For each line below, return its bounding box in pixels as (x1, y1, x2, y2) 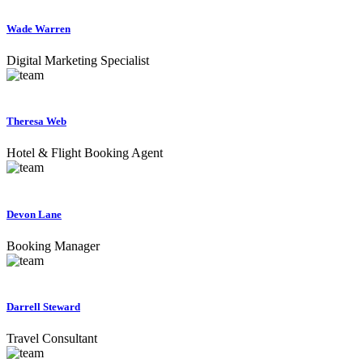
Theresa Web (6, 115, 66, 128)
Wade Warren (6, 22, 70, 35)
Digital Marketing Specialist (6, 53, 149, 68)
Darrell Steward (6, 300, 80, 313)
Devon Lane (6, 207, 62, 220)
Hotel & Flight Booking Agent (6, 146, 163, 160)
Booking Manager (6, 238, 100, 253)
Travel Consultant (6, 331, 97, 346)
